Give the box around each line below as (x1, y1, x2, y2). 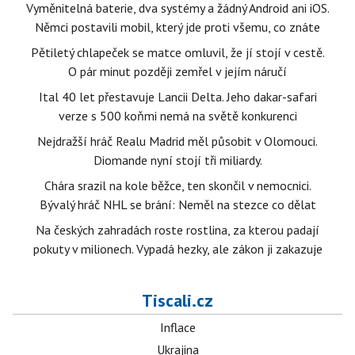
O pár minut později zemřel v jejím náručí (68, 63, 287, 80)
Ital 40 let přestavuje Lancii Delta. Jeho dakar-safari (38, 89, 317, 105)
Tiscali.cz (142, 289, 213, 312)
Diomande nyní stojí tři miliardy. (93, 152, 262, 169)
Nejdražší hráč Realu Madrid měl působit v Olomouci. (37, 133, 318, 150)
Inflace (159, 319, 196, 336)
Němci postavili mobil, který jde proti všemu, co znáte (35, 19, 320, 36)
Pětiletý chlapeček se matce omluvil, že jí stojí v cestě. (30, 44, 325, 61)
